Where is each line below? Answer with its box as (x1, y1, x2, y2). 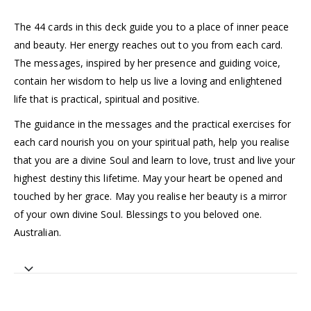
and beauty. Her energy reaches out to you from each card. (14, 37, 283, 51)
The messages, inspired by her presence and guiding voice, (14, 56, 280, 69)
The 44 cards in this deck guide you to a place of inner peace (14, 19, 289, 33)
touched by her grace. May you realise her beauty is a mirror (14, 189, 287, 203)
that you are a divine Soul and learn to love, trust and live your (14, 153, 296, 167)
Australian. (14, 225, 61, 239)
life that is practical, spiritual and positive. (14, 92, 200, 106)
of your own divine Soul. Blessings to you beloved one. (14, 207, 262, 221)
